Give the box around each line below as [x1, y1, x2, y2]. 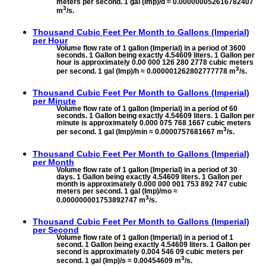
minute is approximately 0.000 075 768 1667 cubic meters [56, 119, 251, 128]
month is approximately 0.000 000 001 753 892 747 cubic [56, 179, 248, 188]
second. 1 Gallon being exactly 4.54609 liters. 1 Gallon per [56, 240, 251, 249]
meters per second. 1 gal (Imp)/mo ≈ [56, 186, 178, 195]
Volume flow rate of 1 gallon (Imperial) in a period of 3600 [56, 44, 246, 53]
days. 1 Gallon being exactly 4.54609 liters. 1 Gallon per [56, 172, 242, 181]
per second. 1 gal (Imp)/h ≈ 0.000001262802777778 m [56, 67, 236, 76]
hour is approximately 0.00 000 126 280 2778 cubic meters [56, 58, 254, 67]
